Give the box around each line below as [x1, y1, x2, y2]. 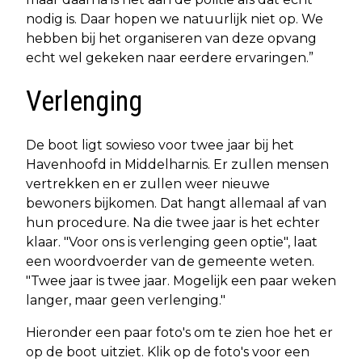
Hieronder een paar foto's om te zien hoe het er [26, 324, 333, 340]
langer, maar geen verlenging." [26, 292, 225, 308]
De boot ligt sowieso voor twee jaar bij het [26, 137, 294, 153]
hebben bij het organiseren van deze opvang [26, 30, 317, 46]
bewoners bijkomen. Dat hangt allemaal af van [26, 195, 326, 211]
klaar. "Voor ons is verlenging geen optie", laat [26, 234, 318, 250]
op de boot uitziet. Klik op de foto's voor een [26, 343, 309, 360]
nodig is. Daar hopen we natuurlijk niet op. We [26, 11, 323, 27]
